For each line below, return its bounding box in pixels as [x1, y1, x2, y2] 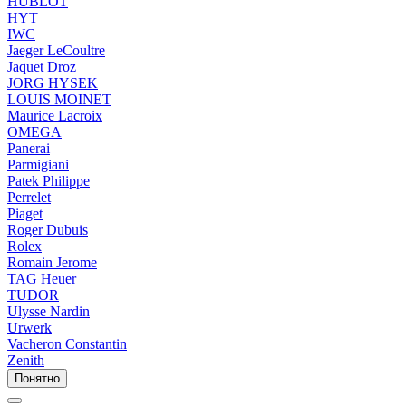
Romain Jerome [7, 255, 97, 271]
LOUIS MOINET [7, 92, 111, 108]
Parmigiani [7, 157, 69, 173]
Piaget [7, 206, 43, 222]
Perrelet [7, 189, 51, 206]
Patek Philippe [7, 173, 90, 189]
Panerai [7, 140, 50, 157]
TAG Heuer [7, 271, 76, 287]
